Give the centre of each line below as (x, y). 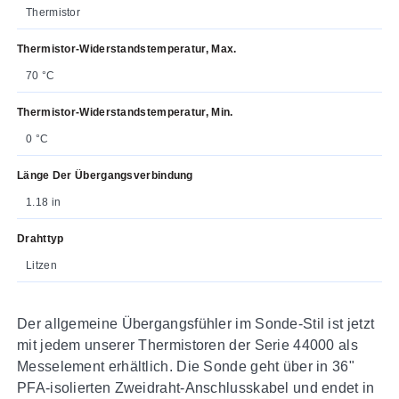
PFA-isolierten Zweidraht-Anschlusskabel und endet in (196, 387)
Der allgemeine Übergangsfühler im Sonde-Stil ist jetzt (196, 323)
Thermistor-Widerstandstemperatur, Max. (127, 49)
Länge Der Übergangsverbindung (105, 175)
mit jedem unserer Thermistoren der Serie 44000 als (187, 345)
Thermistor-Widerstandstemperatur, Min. (125, 112)
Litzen (41, 265)
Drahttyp (41, 238)
